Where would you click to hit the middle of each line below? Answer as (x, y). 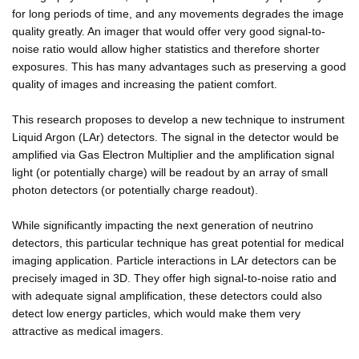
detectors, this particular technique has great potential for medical (178, 242)
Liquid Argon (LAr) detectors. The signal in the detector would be (175, 137)
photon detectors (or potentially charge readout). (135, 190)
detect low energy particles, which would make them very (156, 313)
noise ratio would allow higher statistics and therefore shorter (166, 48)
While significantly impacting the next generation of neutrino (163, 225)
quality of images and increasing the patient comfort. (145, 84)
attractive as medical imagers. (88, 331)
